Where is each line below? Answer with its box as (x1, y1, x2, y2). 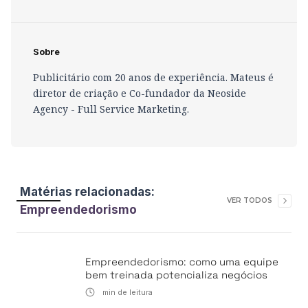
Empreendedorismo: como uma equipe (85, 255, 278, 268)
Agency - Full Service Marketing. (33, 102, 189, 115)
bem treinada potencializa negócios (85, 268, 267, 281)
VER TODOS (227, 196, 272, 205)
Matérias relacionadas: (20, 185, 155, 199)
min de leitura (100, 287, 153, 297)
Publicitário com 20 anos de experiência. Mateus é (33, 71, 274, 84)
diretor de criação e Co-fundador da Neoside (33, 87, 246, 100)
